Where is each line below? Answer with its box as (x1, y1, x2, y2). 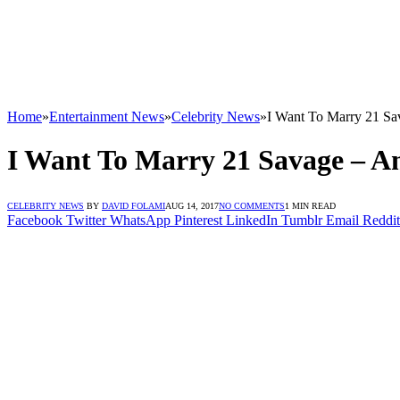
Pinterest (174, 212, 222, 228)
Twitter (66, 212, 106, 228)
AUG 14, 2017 (165, 200, 219, 211)
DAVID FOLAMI (102, 200, 165, 211)
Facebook (7, 212, 62, 228)
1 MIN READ (285, 200, 336, 211)
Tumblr (281, 212, 322, 228)
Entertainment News (49, 109, 164, 124)
